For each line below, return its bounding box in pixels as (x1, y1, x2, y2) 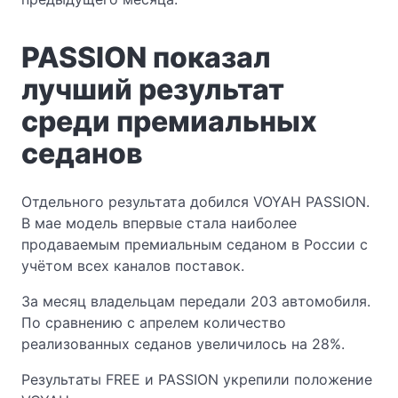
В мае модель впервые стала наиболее (21, 214, 297, 233)
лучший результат (21, 72, 284, 107)
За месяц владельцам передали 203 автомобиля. (21, 292, 370, 311)
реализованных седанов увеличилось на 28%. (21, 335, 345, 354)
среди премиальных (21, 104, 317, 139)
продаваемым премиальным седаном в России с (21, 235, 368, 254)
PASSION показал (21, 40, 271, 76)
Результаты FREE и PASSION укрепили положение (21, 370, 372, 389)
